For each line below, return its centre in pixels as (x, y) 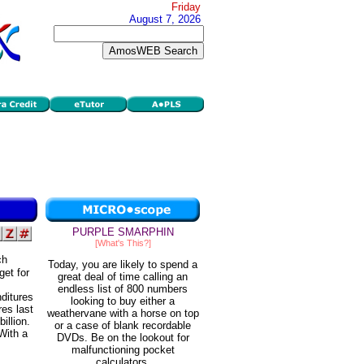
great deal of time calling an (123, 277)
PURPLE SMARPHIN (123, 232)
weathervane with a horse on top (123, 314)
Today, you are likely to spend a (123, 265)
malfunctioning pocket (123, 350)
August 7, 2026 (165, 19)
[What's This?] (123, 243)
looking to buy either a (123, 301)
